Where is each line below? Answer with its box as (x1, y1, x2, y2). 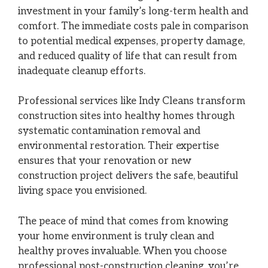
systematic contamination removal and (18, 125, 200, 138)
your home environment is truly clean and (18, 230, 214, 242)
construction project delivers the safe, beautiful (18, 170, 238, 182)
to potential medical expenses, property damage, (18, 35, 245, 47)
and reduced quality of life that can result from (18, 50, 237, 62)
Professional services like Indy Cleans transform (18, 95, 245, 108)
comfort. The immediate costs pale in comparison (18, 20, 248, 32)
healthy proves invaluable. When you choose (18, 245, 227, 257)
